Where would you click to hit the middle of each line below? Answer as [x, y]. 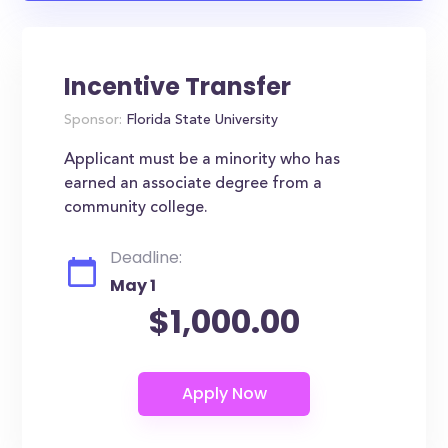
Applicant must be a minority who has [202, 160]
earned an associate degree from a [193, 184]
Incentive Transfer [178, 86]
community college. [136, 208]
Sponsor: [93, 121]
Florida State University [200, 121]
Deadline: [146, 257]
